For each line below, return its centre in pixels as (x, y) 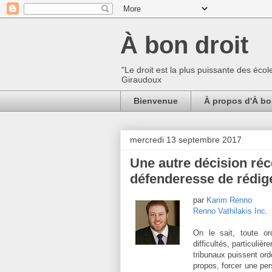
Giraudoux (141, 80)
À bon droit (184, 45)
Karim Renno (229, 200)
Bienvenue (156, 101)
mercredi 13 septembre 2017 (186, 139)
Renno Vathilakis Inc (229, 211)
